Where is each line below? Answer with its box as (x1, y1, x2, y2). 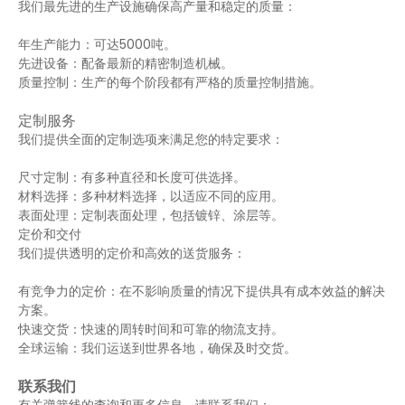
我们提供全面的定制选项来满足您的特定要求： (18, 130, 284, 148)
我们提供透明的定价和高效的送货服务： (18, 244, 246, 262)
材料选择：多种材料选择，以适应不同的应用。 (18, 187, 284, 205)
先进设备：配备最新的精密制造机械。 (18, 54, 233, 72)
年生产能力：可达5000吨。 (18, 35, 176, 53)
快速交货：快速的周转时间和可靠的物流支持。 (18, 320, 284, 338)
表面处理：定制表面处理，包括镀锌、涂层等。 (18, 206, 284, 224)
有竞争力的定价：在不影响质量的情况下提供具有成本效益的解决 (18, 282, 385, 300)
